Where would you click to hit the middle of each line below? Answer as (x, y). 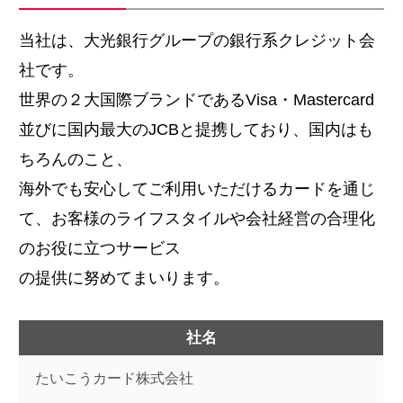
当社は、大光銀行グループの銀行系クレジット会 (197, 41)
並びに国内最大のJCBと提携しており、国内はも (197, 130)
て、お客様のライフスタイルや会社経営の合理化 (197, 219)
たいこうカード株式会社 (114, 379)
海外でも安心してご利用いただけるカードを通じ (197, 189)
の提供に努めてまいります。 (125, 278)
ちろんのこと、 (76, 160)
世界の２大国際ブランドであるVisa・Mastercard (197, 100)
